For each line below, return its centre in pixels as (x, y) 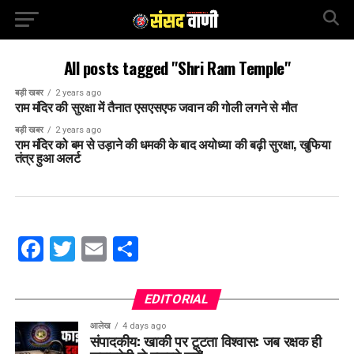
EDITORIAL (177, 299)
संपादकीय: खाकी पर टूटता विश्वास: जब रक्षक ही (205, 341)
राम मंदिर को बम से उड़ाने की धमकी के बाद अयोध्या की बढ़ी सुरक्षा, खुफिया (173, 144)
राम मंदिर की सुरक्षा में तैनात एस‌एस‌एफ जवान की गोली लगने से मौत (156, 107)
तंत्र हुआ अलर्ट (47, 157)
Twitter (115, 249)
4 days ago (144, 326)
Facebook (98, 249)
